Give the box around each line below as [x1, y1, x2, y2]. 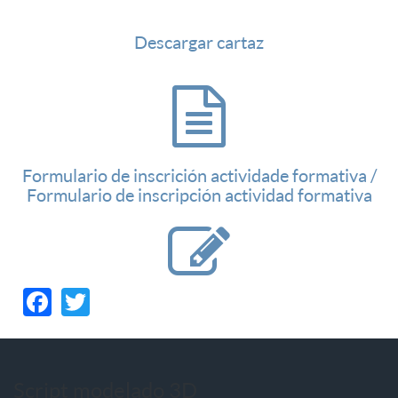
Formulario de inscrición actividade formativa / [21, 163, 377, 187]
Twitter [90, 281, 182, 316]
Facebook [52, 281, 173, 316]
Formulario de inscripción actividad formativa [26, 183, 372, 206]
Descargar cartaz [134, 30, 264, 53]
